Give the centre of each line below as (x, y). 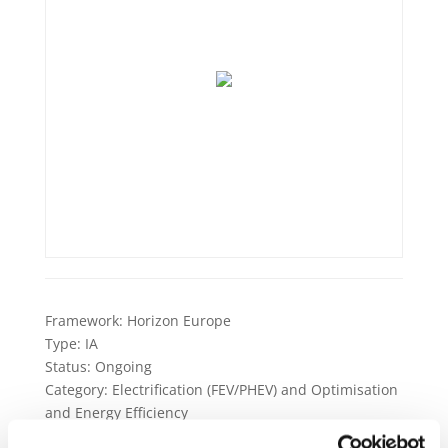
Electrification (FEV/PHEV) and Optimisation (252, 390)
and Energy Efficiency (116, 413)
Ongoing (121, 367)
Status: (67, 367)
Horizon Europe (176, 321)
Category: (76, 390)
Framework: (83, 321)
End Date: (77, 436)
